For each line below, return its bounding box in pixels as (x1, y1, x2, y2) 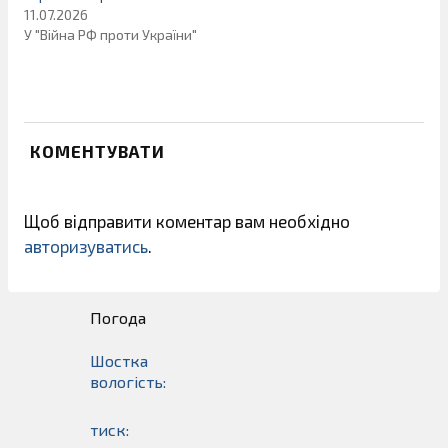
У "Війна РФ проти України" (24, 25, 197, 43)
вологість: (90, 371, 166, 391)
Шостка (90, 350, 148, 370)
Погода (90, 307, 146, 327)
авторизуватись (24, 235, 148, 256)
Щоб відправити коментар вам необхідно (24, 210, 350, 231)
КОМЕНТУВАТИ (30, 140, 165, 161)
